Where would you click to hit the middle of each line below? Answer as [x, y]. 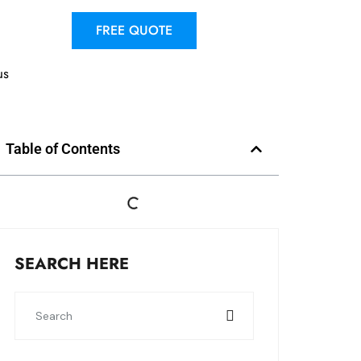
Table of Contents [62, 149]
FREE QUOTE [134, 30]
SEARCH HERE [71, 264]
